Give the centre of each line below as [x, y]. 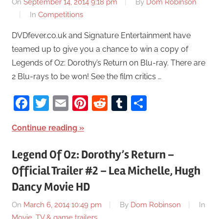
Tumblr [153, 103]
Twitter [74, 103]
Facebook [65, 103]
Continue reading [44, 128]
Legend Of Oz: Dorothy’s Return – [93, 154]
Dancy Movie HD [51, 187]
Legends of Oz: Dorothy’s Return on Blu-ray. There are [109, 63]
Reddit [131, 103]
